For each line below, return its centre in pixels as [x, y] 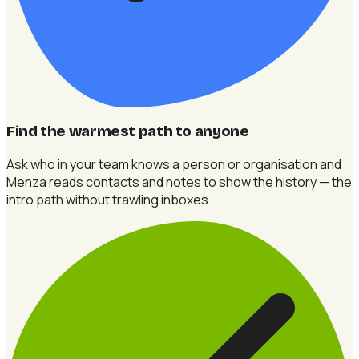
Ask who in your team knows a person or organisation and [174, 164]
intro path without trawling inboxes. [109, 199]
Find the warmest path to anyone [128, 131]
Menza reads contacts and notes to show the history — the [179, 182]
